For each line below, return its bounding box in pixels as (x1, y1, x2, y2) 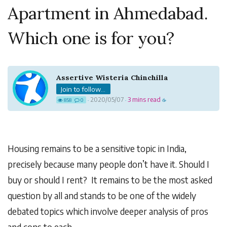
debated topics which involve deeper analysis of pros (8, 205, 208, 217)
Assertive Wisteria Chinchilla (56, 72, 168, 82)
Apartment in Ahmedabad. (8, 3, 208, 24)
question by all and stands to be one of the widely (8, 190, 196, 201)
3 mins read (128, 95, 161, 104)
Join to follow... (61, 84, 106, 93)
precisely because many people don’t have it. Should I (8, 158, 209, 170)
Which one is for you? (8, 27, 175, 49)
